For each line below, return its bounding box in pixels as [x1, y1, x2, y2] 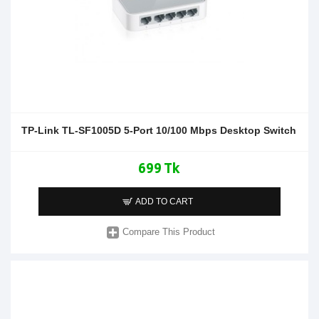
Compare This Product [122, 226, 216, 238]
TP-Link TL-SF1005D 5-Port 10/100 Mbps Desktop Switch [21, 124, 296, 136]
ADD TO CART [135, 196, 194, 206]
